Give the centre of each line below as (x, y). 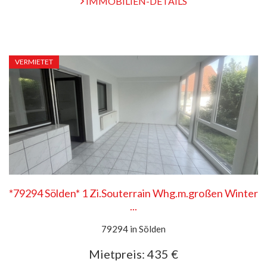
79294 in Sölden (133, 229)
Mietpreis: (117, 254)
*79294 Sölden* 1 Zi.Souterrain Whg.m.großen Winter (133, 193)
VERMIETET (34, 62)
